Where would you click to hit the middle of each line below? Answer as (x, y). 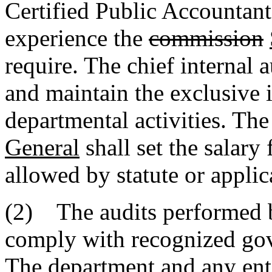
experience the (77, 38)
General (42, 147)
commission (206, 38)
